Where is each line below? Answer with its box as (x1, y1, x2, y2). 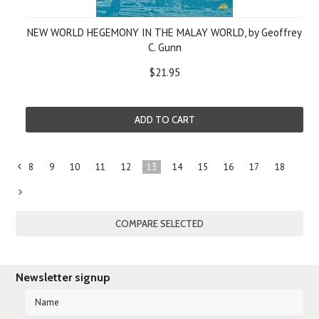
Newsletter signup (16, 271, 111, 284)
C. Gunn (147, 41, 182, 54)
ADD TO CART (134, 114, 195, 125)
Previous (16, 193, 54, 206)
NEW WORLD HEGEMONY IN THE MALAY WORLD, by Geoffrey (27, 26, 302, 39)
